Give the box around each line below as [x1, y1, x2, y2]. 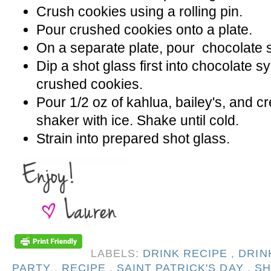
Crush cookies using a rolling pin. [36, 3, 246, 19]
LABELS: [91, 247, 143, 260]
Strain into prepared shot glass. [36, 130, 230, 146]
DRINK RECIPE [143, 247, 232, 260]
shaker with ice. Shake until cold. [36, 112, 243, 128]
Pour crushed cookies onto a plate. [36, 21, 256, 38]
